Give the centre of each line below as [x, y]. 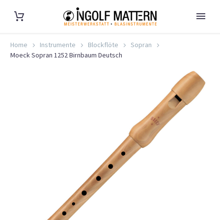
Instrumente [58, 45]
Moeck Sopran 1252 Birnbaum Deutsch [66, 55]
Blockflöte [103, 45]
